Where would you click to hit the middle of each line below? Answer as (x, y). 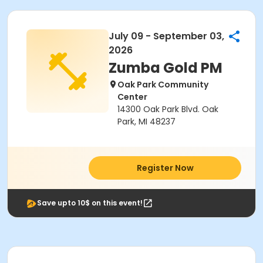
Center (132, 97)
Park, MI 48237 (146, 122)
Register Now (165, 168)
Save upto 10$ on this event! (90, 203)
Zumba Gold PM (166, 68)
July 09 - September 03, (166, 36)
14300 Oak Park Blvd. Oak (168, 109)
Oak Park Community (163, 85)
